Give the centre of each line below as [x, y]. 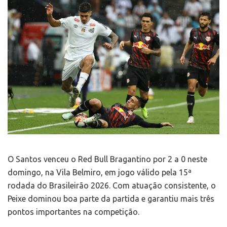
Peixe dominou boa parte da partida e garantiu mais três [111, 199]
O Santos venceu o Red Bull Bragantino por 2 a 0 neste [107, 159]
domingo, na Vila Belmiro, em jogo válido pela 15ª [100, 173]
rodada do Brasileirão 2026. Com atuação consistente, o [112, 186]
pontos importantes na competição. [73, 212]
